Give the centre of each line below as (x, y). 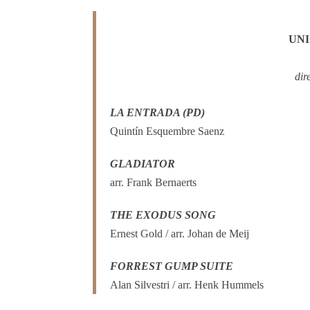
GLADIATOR (143, 164)
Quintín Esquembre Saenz (167, 131)
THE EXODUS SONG (163, 215)
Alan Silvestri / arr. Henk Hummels (187, 285)
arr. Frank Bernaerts (154, 183)
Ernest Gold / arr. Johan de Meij (180, 234)
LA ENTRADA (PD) (158, 113)
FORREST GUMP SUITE (172, 266)
